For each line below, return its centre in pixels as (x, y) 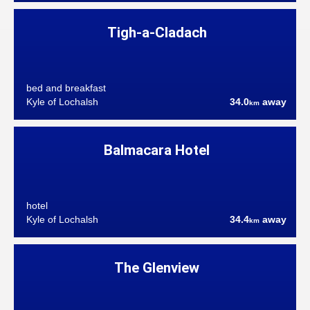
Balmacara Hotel (157, 150)
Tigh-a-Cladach (157, 32)
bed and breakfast (66, 88)
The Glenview (157, 267)
